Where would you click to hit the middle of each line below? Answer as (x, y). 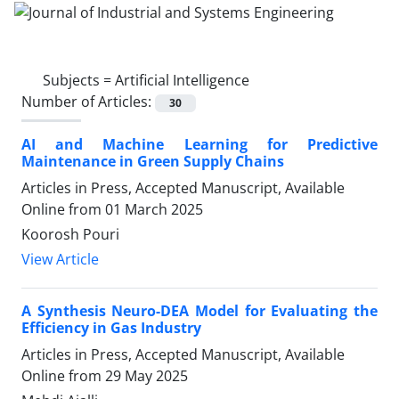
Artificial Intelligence (182, 80)
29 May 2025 (147, 375)
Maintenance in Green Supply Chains (153, 161)
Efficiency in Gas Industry (111, 327)
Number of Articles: (88, 101)
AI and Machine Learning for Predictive (199, 144)
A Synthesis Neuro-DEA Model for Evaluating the (199, 310)
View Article (60, 259)
